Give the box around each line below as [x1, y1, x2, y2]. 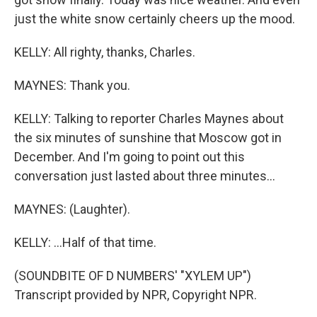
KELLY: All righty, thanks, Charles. [14, 45, 195, 59]
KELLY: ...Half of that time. [14, 235, 156, 250]
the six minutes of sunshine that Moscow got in [14, 130, 282, 145]
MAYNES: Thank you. [14, 78, 130, 93]
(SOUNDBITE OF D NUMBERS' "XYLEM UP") [14, 268, 251, 283]
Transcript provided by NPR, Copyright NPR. [14, 287, 257, 302]
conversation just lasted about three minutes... [14, 168, 275, 183]
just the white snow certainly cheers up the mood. [14, 11, 295, 26]
